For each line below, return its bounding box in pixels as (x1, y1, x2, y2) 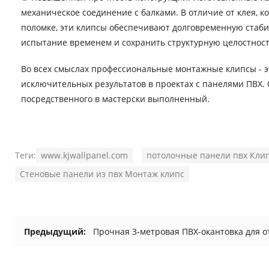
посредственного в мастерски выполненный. (21, 93, 210, 105)
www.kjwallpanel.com (41, 150, 128, 162)
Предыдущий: (24, 226, 86, 238)
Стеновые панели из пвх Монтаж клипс (20, 168, 184, 180)
